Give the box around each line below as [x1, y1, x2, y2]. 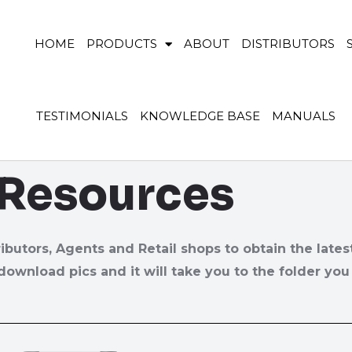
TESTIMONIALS [35, 108, 128, 123]
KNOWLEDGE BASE [139, 108, 260, 123]
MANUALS [271, 108, 335, 123]
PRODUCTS [86, 36, 157, 51]
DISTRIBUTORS [241, 36, 335, 51]
